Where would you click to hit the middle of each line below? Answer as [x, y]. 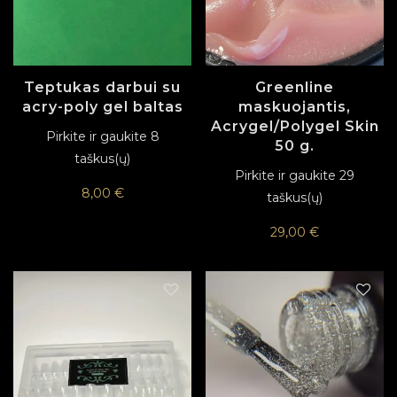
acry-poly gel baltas [102, 106]
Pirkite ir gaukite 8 [102, 136]
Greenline [295, 87]
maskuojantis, [295, 106]
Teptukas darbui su [102, 87]
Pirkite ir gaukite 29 [295, 175]
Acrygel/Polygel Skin [295, 126]
